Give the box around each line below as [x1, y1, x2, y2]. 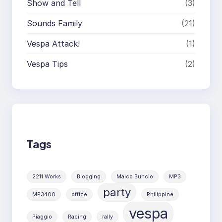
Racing [68, 213, 86, 220]
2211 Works [32, 173, 61, 180]
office [71, 191, 87, 198]
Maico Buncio [116, 173, 153, 180]
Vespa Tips [27, 58, 68, 69]
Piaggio [32, 213, 52, 220]
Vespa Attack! [27, 38, 80, 49]
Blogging [77, 173, 101, 180]
